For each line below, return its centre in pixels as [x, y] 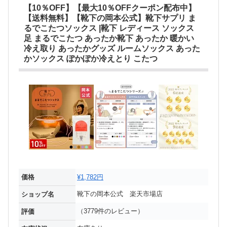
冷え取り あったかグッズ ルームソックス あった [112, 48]
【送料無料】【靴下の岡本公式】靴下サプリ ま [110, 18]
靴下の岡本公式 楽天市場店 [120, 194]
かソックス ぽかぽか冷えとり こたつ [90, 58]
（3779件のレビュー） [110, 211]
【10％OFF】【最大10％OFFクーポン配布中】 [110, 8]
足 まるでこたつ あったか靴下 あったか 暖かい [109, 38]
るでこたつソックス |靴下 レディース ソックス [109, 28]
